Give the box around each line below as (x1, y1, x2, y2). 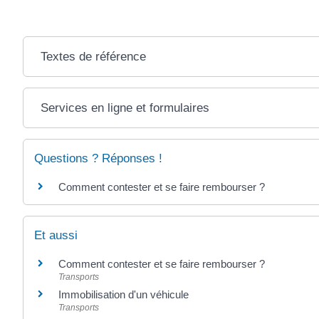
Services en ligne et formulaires (40, 100, 209, 115)
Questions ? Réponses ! (34, 151, 162, 165)
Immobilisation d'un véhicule (58, 288, 189, 300)
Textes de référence (40, 49, 146, 63)
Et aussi (34, 228, 78, 242)
